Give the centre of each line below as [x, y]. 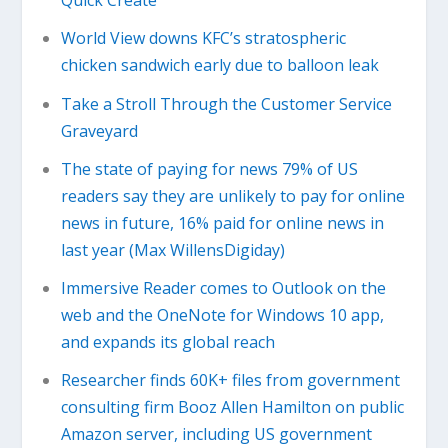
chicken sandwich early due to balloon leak [219, 65]
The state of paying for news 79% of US [209, 168]
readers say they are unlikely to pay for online [232, 195]
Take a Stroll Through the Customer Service [226, 103]
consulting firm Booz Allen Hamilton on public [232, 407]
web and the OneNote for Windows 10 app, [222, 314]
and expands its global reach [167, 341]
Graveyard [99, 130]
